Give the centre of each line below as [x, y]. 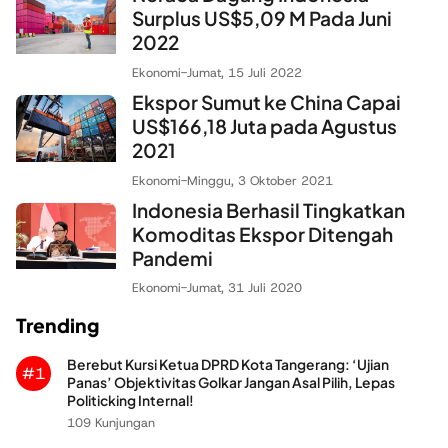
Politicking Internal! [130, 401]
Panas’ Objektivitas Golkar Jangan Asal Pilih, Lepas [231, 383]
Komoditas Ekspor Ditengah [262, 233]
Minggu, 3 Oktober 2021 [260, 180]
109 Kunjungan [111, 423]
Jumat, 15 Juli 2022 [244, 73]
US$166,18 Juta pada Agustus [264, 126]
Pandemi [172, 257]
